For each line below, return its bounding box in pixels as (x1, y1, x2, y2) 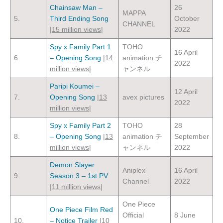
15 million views (51, 25, 101, 33)
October (174, 14, 200, 22)
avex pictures (122, 93, 164, 101)
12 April (174, 88, 198, 96)
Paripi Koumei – (49, 82, 100, 90)
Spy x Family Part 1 (49, 43, 111, 51)
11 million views (51, 183, 101, 191)
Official (122, 211, 144, 219)
